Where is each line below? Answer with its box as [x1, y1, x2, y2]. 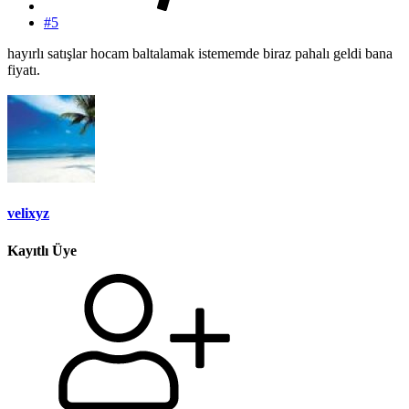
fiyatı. [7, 62, 40, 79]
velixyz [7, 205, 49, 222]
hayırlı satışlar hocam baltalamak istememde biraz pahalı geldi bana [7, 46, 393, 62]
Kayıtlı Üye [7, 242, 77, 258]
